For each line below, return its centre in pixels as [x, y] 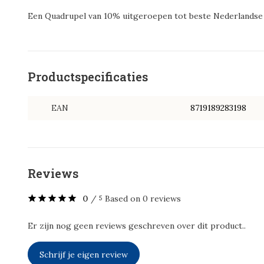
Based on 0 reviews [143, 199]
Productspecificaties [88, 77]
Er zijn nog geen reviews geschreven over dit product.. [137, 226]
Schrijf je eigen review [84, 254]
